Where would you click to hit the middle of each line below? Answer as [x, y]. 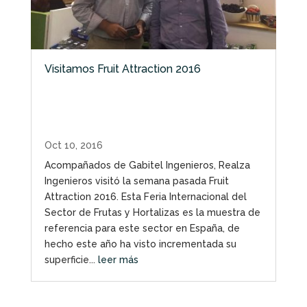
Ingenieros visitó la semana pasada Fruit [136, 181]
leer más [118, 260]
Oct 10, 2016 [73, 145]
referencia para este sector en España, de [142, 228]
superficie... [71, 260]
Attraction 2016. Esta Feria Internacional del [145, 197]
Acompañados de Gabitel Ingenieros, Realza [147, 165]
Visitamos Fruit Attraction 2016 [122, 69]
